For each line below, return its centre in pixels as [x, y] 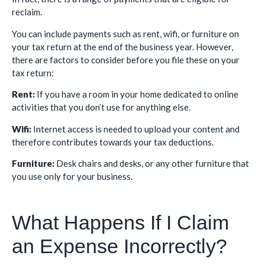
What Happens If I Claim [120, 223]
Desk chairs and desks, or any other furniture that [152, 163]
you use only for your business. [72, 176]
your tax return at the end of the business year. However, [122, 46]
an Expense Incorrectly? [119, 246]
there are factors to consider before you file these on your [126, 59]
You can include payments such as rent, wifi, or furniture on [125, 33]
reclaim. [29, 12]
